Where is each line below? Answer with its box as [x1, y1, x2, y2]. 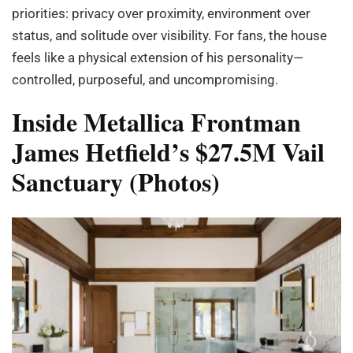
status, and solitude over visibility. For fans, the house [12, 27, 327, 43]
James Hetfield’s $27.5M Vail [12, 132, 325, 170]
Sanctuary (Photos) [12, 162, 220, 200]
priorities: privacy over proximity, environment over [12, 5, 310, 21]
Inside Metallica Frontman [12, 102, 301, 140]
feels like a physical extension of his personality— [12, 49, 303, 65]
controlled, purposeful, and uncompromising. [12, 71, 278, 87]
